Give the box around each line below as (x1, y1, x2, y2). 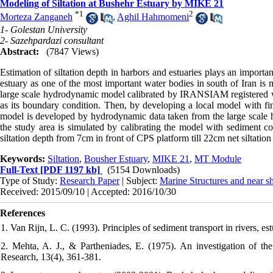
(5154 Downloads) (107, 164, 180, 175)
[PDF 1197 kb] (38, 164, 100, 175)
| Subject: (119, 175, 160, 186)
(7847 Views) (46, 46, 99, 57)
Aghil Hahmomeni (117, 12, 189, 23)
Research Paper (60, 175, 119, 186)
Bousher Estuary (84, 153, 147, 164)
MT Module (194, 153, 241, 164)
